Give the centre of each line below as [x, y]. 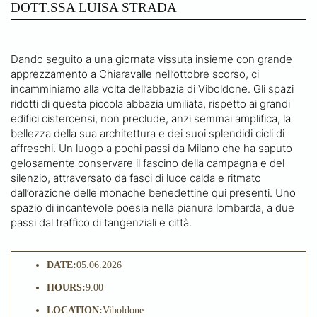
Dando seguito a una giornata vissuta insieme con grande [151, 59]
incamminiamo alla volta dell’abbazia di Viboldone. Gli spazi [152, 88]
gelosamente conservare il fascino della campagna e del [148, 163]
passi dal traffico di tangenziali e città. [101, 222]
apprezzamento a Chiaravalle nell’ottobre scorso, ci [135, 74]
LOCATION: [75, 310]
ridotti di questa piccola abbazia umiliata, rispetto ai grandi [150, 103]
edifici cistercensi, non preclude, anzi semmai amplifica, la [151, 118]
